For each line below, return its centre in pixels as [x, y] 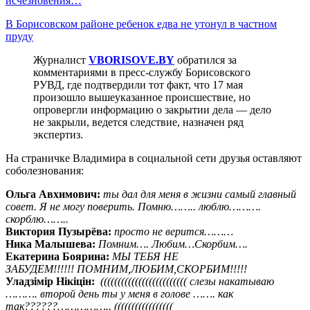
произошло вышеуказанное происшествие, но [142, 97]
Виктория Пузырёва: [58, 231]
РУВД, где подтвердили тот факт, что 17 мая [138, 84]
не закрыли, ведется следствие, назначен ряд [138, 122]
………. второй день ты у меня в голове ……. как [119, 293]
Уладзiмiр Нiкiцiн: [50, 281]
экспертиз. [58, 134]
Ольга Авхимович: [54, 194]
